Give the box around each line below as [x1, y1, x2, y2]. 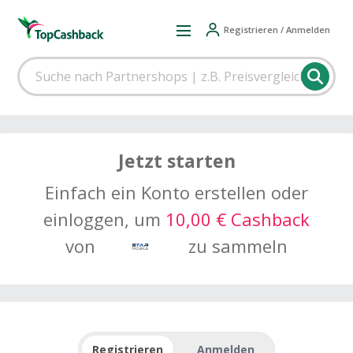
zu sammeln [183, 234, 288, 258]
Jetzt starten [117, 148, 236, 173]
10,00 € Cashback [165, 207, 310, 231]
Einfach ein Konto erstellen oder [45, 180, 308, 204]
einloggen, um [43, 207, 165, 231]
